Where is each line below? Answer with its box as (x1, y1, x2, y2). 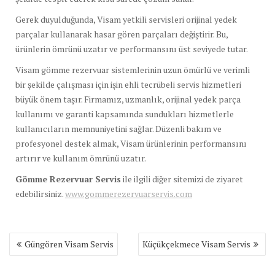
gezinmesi (9, 244, 63, 260)
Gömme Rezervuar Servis (15, 172, 121, 185)
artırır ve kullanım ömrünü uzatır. (15, 152, 146, 164)
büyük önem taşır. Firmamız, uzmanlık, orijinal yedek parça (15, 93, 241, 105)
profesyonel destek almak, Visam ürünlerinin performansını (15, 137, 247, 149)
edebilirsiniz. (15, 187, 65, 199)
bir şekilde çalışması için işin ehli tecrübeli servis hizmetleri (15, 78, 241, 90)
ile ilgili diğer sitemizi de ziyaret (121, 172, 243, 185)
